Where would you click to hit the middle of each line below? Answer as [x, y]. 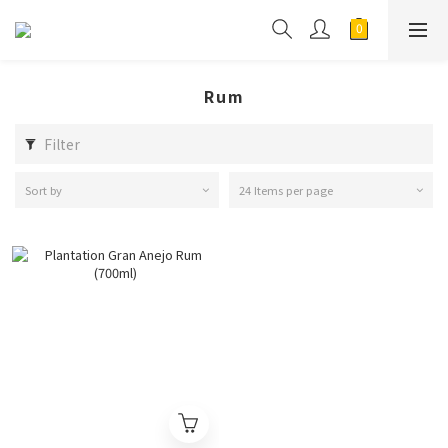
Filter [62, 144]
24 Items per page [286, 190]
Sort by [43, 190]
